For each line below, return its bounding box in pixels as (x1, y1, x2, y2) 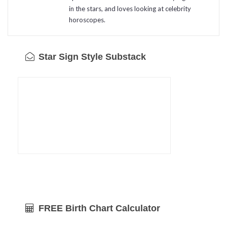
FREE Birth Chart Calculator (36, 203, 160, 214)
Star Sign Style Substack (36, 51, 146, 62)
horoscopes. (69, 15, 105, 24)
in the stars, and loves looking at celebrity (69, 4, 191, 13)
